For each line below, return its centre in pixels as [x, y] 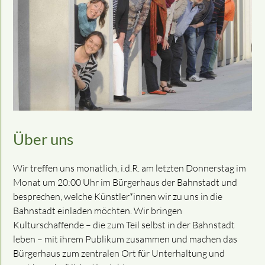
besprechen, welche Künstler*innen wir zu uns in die [118, 197]
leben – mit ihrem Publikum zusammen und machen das [125, 239]
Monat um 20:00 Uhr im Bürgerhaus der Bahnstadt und [125, 182]
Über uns [43, 139]
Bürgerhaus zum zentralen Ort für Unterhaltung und [119, 253]
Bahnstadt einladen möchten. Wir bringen [98, 211]
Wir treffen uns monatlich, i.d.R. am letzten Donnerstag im [130, 168]
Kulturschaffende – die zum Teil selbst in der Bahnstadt [124, 225]
